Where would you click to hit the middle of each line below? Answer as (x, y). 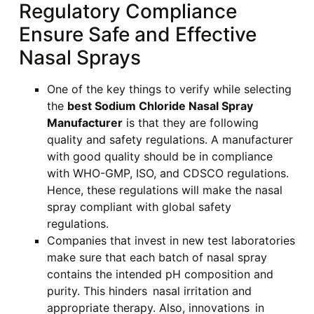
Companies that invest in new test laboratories (171, 241)
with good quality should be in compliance (159, 157)
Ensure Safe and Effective (137, 35)
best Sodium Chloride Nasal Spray (160, 106)
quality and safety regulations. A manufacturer (170, 140)
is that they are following (190, 123)
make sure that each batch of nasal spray (157, 258)
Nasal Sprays (80, 58)
